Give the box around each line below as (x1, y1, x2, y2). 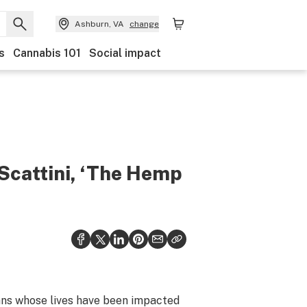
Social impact (89, 47, 161, 60)
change (130, 19, 159, 29)
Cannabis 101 (13, 47, 81, 60)
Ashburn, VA (75, 19, 124, 29)
